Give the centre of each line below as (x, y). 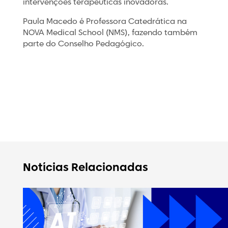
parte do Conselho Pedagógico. (83, 44)
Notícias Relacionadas (85, 168)
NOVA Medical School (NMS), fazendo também (110, 33)
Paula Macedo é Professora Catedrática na (105, 22)
